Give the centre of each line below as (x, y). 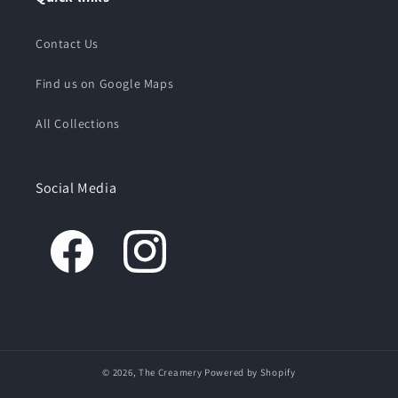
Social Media (76, 188)
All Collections (78, 123)
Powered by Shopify (250, 372)
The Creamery (170, 372)
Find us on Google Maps (105, 84)
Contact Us (67, 44)
